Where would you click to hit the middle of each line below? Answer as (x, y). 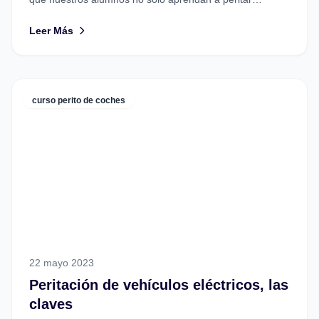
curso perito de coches (79, 101)
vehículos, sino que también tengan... (114, 14)
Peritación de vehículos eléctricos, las (159, 285)
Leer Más (51, 31)
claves (51, 304)
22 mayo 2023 (62, 263)
